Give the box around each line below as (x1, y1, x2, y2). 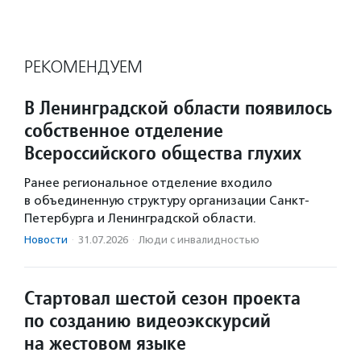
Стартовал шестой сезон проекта (24, 285, 301, 311)
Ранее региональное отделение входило (24, 176, 272, 191)
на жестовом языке (24, 330, 186, 356)
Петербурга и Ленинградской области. (24, 211, 256, 226)
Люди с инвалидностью (139, 234, 259, 247)
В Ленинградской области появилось (24, 95, 332, 121)
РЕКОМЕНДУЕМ (24, 56, 143, 78)
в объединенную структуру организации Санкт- (24, 193, 309, 209)
